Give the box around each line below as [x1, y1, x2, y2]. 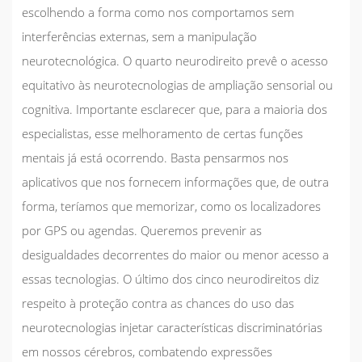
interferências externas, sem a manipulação [22, 27, 257, 44]
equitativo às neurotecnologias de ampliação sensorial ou [22, 76, 333, 93]
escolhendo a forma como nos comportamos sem [22, 3, 294, 20]
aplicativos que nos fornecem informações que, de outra [22, 173, 329, 190]
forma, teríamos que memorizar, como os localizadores [22, 197, 321, 214]
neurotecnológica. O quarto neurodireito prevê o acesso [22, 52, 328, 69]
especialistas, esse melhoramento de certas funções [22, 124, 303, 141]
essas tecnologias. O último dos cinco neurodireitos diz [22, 270, 319, 287]
